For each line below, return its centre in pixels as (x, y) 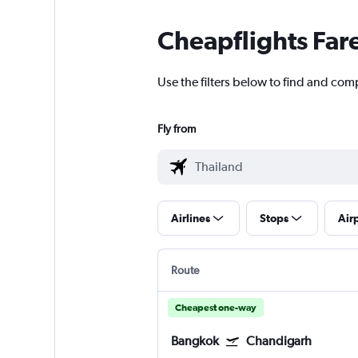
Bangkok (195, 341)
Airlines (190, 219)
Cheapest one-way (215, 308)
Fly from (176, 129)
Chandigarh (278, 341)
